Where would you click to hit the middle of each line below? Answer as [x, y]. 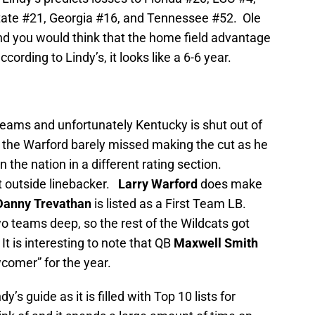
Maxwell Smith [216, 243]
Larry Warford [156, 184]
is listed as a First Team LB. [170, 204]
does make [230, 184]
